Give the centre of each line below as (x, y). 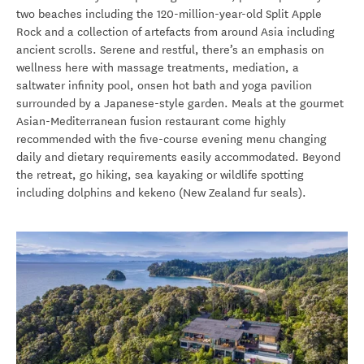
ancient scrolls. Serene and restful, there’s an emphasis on (170, 50)
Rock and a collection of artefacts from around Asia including (175, 32)
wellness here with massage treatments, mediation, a (158, 68)
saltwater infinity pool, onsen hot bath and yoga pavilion (164, 86)
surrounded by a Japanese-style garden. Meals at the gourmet (180, 104)
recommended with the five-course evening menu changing (171, 140)
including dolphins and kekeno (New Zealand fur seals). (161, 193)
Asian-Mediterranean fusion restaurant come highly (151, 122)
